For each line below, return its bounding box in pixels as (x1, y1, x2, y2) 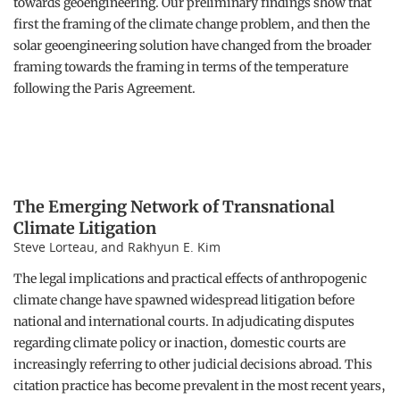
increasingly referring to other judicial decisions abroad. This (13, 356, 372, 372)
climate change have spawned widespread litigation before (13, 292, 354, 308)
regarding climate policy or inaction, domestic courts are (13, 335, 346, 351)
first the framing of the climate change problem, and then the (13, 16, 370, 32)
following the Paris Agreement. (13, 80, 196, 96)
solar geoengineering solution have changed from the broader (13, 37, 371, 54)
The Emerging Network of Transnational (13, 196, 335, 217)
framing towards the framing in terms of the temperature (13, 59, 348, 75)
